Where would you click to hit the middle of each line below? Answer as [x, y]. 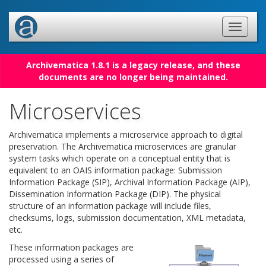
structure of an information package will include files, [110, 206]
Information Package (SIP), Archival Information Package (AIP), [130, 182]
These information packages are [71, 247]
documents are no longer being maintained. [133, 77]
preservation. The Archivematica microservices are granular [123, 146]
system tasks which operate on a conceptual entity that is [120, 158]
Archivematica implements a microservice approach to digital [126, 134]
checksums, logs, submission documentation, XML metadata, [127, 218]
